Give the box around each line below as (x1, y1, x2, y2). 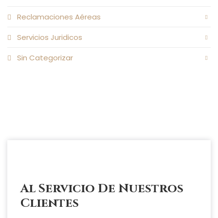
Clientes (20, 195, 79, 212)
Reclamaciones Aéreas (17, 12, 101, 22)
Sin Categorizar (17, 53, 73, 63)
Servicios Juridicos (17, 32, 82, 43)
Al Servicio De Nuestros (20, 181, 183, 197)
